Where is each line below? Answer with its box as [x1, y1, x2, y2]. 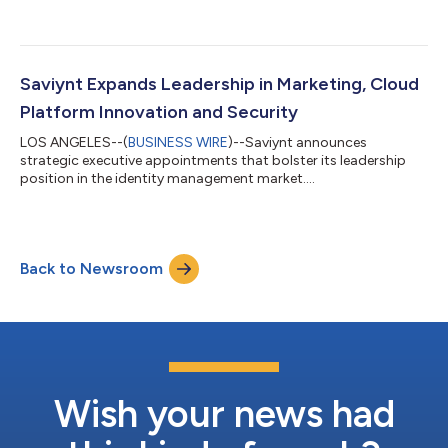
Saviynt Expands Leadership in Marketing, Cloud [20, 72, 419, 95]
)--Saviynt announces [228, 133, 367, 151]
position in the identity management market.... [20, 169, 315, 187]
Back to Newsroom [20, 258, 163, 278]
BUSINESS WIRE [128, 133, 228, 151]
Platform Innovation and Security [20, 100, 298, 123]
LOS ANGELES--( [20, 133, 128, 151]
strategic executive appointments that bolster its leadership [20, 151, 406, 169]
